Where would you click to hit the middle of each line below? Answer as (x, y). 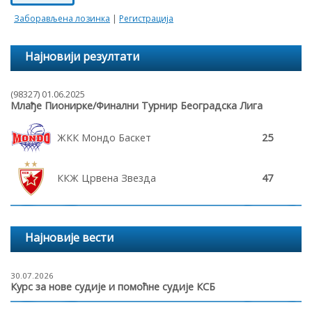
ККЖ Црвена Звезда (107, 178)
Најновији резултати (82, 57)
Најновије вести (69, 238)
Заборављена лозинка (62, 18)
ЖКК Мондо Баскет (104, 137)
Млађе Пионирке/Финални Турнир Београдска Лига (136, 106)
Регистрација (146, 18)
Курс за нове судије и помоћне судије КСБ (113, 286)
